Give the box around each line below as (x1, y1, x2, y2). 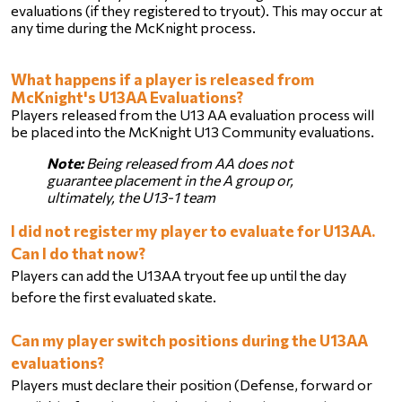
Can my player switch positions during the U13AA (11, 329, 368, 350)
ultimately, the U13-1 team (47, 188, 215, 205)
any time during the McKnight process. (11, 18, 258, 36)
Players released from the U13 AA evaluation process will (11, 105, 374, 123)
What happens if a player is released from (11, 68, 314, 89)
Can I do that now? (11, 242, 145, 263)
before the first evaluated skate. (11, 287, 219, 305)
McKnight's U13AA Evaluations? (11, 86, 243, 107)
